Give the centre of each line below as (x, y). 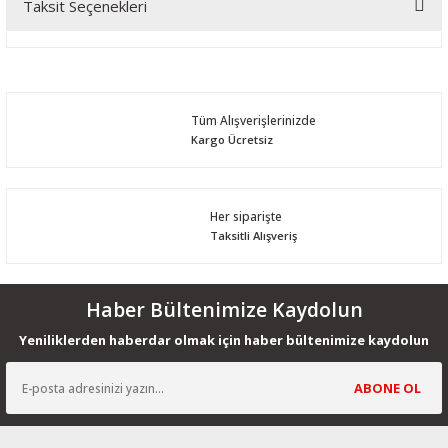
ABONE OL (387, 387)
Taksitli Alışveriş (253, 235)
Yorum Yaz (224, 81)
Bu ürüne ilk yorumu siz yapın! (224, 21)
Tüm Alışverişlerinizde (253, 119)
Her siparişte (245, 215)
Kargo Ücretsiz (231, 139)
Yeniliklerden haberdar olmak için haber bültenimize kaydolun (224, 339)
